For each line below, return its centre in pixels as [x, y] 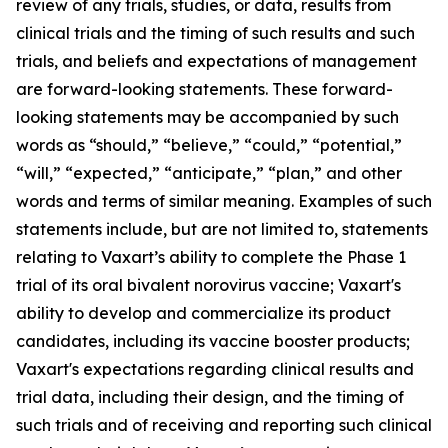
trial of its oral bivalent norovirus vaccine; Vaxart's [208, 285]
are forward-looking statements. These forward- [204, 89]
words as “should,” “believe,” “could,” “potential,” [209, 145]
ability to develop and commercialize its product [203, 313]
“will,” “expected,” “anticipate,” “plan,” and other [209, 173]
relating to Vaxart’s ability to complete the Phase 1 [211, 257]
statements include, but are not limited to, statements [222, 229]
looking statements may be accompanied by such [207, 117]
